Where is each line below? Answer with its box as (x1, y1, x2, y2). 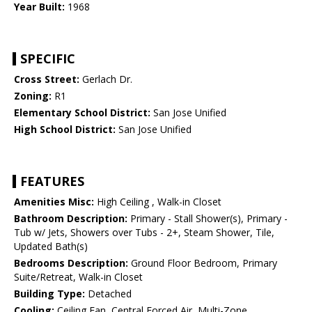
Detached (85, 287, 132, 301)
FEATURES (20, 173, 84, 190)
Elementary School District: (14, 106, 150, 120)
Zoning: (14, 89, 52, 103)
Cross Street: (14, 72, 79, 86)
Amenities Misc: (14, 195, 94, 209)
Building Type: (14, 287, 85, 301)
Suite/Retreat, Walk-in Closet (14, 270, 143, 284)
